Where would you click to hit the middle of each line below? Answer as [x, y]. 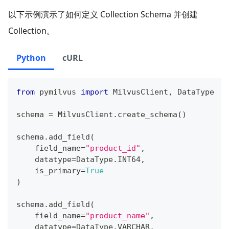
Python [31, 58]
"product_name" [118, 216]
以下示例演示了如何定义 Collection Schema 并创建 [103, 15]
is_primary [49, 171]
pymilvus [58, 92]
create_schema [147, 115]
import [95, 92]
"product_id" [113, 148]
